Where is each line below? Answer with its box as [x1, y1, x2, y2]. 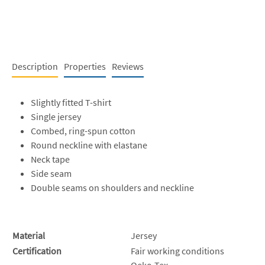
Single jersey [31, 110, 81, 122]
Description [12, 60, 58, 72]
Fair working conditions [131, 244, 224, 257]
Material [12, 229, 45, 241]
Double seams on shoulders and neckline [31, 181, 194, 193]
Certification [12, 244, 62, 257]
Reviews [112, 60, 144, 72]
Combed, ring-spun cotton [31, 124, 135, 137]
